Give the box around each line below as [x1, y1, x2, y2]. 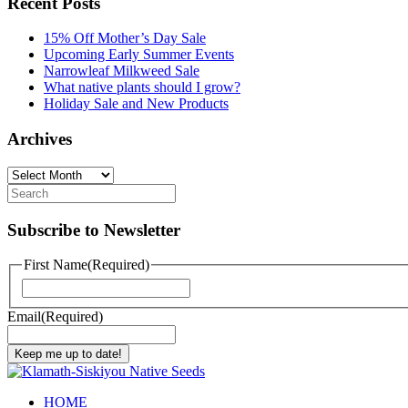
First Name [24, 257, 87, 273]
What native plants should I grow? [44, 79, 240, 96]
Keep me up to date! [15, 346, 122, 361]
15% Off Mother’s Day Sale [44, 30, 206, 46]
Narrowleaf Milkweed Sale [44, 63, 199, 79]
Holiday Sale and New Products [44, 96, 229, 112]
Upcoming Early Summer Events [44, 46, 234, 63]
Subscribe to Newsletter [7, 219, 180, 240]
